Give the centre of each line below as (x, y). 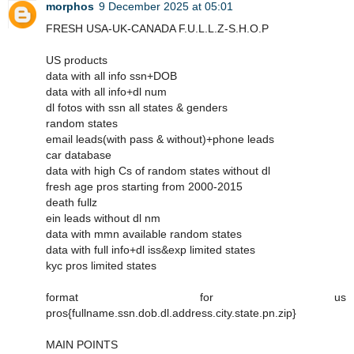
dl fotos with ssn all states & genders (137, 107)
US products (77, 60)
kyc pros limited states (101, 265)
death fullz (72, 202)
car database (79, 154)
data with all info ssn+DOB (111, 75)
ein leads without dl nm (103, 218)
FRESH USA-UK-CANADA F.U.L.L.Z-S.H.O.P (157, 28)
